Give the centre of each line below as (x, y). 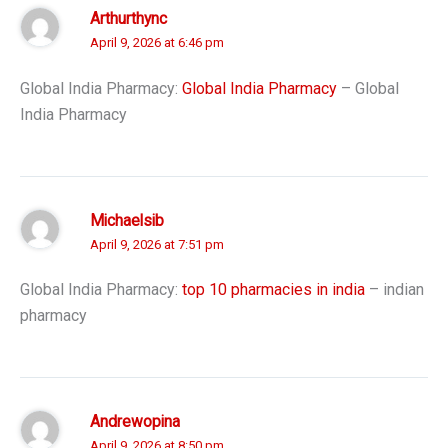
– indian (394, 290)
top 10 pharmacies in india (273, 290)
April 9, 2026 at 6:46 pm (157, 43)
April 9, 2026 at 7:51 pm (157, 244)
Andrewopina (135, 422)
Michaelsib (127, 220)
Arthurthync (128, 19)
